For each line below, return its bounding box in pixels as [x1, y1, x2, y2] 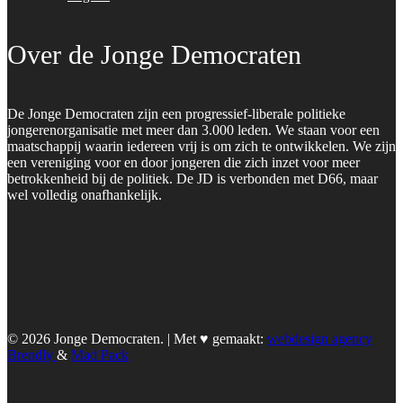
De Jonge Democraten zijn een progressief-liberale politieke [7, 105, 345, 121]
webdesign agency [267, 330, 372, 346]
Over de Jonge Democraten [7, 39, 301, 69]
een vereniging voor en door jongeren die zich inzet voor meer [7, 154, 360, 170]
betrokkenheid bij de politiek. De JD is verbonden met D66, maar [7, 170, 378, 186]
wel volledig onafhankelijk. [7, 186, 162, 202]
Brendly [7, 346, 57, 363]
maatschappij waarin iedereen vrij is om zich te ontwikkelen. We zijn [7, 138, 396, 154]
